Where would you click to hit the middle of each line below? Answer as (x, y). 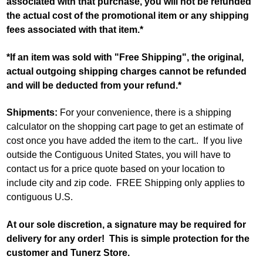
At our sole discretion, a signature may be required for (126, 224)
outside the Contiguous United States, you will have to (118, 155)
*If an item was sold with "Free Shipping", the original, (125, 57)
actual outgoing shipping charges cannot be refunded (126, 71)
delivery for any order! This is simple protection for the (128, 238)
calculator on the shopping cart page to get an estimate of (124, 127)
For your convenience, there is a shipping (144, 113)
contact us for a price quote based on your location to (115, 169)
